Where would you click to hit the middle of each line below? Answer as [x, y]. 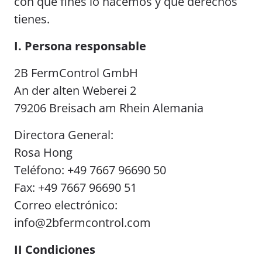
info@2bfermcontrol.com [82, 223]
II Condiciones [55, 249]
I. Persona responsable [80, 46]
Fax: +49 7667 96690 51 [75, 187]
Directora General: [64, 135]
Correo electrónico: [66, 205]
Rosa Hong [43, 152]
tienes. [32, 19]
